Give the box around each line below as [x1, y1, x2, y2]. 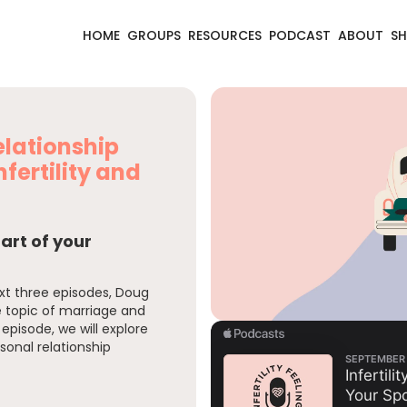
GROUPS [127, 26, 181, 45]
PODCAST [269, 26, 331, 45]
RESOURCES [188, 26, 262, 45]
